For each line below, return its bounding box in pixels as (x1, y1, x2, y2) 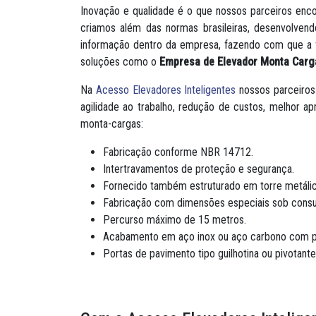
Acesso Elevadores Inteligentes (95, 83, 236, 97)
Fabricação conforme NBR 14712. (103, 145, 253, 159)
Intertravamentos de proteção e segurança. (103, 162, 294, 176)
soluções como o (80, 54, 159, 68)
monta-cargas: (80, 116, 143, 130)
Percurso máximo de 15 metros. (103, 212, 246, 226)
